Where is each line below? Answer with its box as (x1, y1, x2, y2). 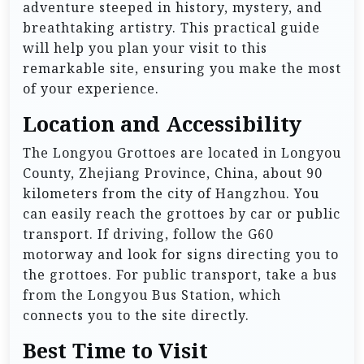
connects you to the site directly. (23, 306, 249, 325)
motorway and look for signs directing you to (23, 245, 339, 264)
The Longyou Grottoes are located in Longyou (23, 144, 341, 162)
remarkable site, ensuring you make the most (23, 59, 341, 78)
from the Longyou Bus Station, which (23, 286, 281, 305)
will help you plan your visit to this (23, 39, 267, 58)
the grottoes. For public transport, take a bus (23, 266, 337, 284)
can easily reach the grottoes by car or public (23, 205, 340, 223)
